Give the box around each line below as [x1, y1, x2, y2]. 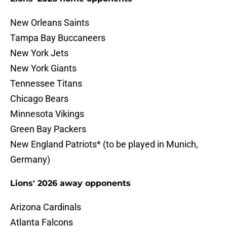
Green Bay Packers [10, 124, 86, 135]
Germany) [10, 154, 50, 165]
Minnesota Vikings [10, 108, 84, 120]
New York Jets [10, 48, 68, 59]
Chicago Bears [10, 93, 68, 104]
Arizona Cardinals [10, 202, 81, 213]
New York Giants [10, 63, 77, 74]
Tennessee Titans [10, 78, 82, 89]
